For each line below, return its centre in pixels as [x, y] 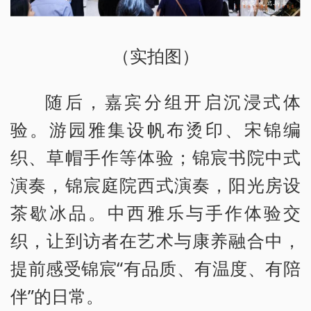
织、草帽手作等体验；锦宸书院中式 [155, 157]
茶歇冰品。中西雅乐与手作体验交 [155, 212]
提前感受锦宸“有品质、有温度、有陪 [155, 268]
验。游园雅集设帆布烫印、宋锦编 [155, 129]
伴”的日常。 [57, 295]
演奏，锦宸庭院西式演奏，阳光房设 [155, 184]
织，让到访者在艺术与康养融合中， [155, 240]
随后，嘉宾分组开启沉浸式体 [173, 101]
